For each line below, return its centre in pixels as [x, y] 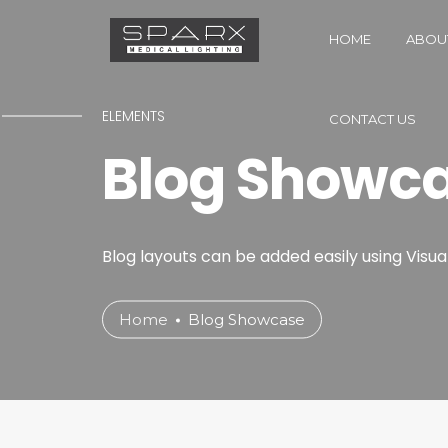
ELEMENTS [133, 115]
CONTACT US [372, 118]
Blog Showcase [246, 319]
